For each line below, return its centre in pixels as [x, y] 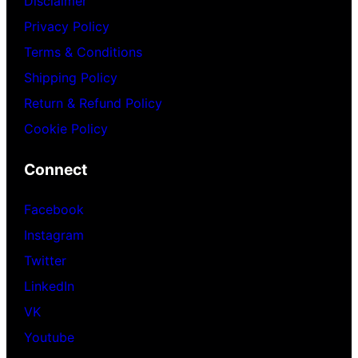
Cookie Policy [66, 129]
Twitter [46, 260]
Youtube [50, 337]
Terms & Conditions [84, 52]
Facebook [54, 209]
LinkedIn [50, 286]
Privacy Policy [67, 27]
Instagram [54, 235]
